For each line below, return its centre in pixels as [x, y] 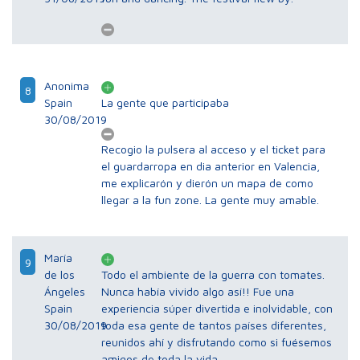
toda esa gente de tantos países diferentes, [214, 325]
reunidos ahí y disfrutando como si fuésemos [217, 342]
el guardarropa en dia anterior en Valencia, [211, 166]
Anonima [67, 86]
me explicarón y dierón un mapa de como [208, 183]
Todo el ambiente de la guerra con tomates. [213, 275]
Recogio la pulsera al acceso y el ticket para [214, 149]
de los [59, 275]
